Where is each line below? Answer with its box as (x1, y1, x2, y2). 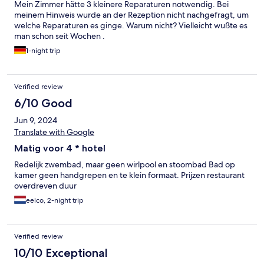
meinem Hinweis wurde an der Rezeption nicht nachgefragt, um (14, 9, 249, 21)
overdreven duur (14, 180, 77, 192)
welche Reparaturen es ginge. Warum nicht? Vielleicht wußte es (14, 20, 247, 31)
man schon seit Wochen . (14, 31, 105, 42)
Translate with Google (14, 127, 94, 138)
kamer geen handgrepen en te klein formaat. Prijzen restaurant (14, 170, 245, 181)
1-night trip (26, 46, 61, 56)
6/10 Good (14, 96, 72, 111)
